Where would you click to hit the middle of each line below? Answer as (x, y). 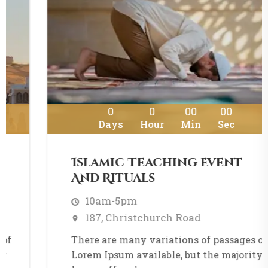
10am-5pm (79, 200)
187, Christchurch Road (111, 217)
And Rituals (81, 178)
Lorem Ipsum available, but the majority (135, 254)
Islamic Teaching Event (124, 162)
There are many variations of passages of (137, 239)
